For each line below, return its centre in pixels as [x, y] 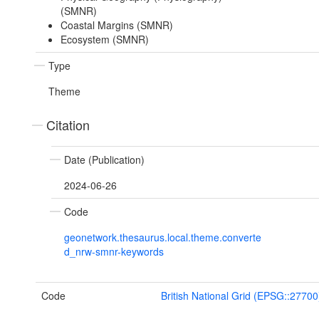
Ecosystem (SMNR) [104, 40]
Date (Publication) [104, 160]
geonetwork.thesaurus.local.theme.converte [163, 237]
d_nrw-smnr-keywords [114, 252]
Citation [68, 125]
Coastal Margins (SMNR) [116, 25]
